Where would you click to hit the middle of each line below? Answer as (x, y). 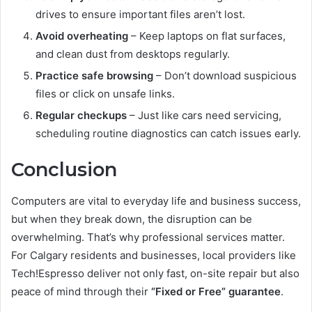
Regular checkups (81, 116)
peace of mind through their (81, 291)
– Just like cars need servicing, (204, 116)
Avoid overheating (82, 36)
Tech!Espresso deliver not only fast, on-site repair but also (155, 273)
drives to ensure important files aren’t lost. (140, 15)
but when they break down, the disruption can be (132, 219)
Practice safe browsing (94, 76)
